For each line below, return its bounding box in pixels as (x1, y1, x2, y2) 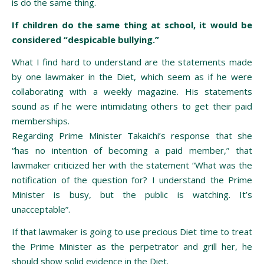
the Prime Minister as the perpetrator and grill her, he (12, 240, 252, 252)
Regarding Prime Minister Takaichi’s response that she (12, 129, 252, 141)
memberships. (12, 114, 70, 127)
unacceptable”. (12, 203, 70, 215)
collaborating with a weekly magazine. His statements (12, 85, 252, 97)
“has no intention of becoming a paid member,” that (12, 144, 252, 156)
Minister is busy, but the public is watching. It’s (12, 188, 252, 200)
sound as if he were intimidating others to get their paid (12, 100, 252, 112)
